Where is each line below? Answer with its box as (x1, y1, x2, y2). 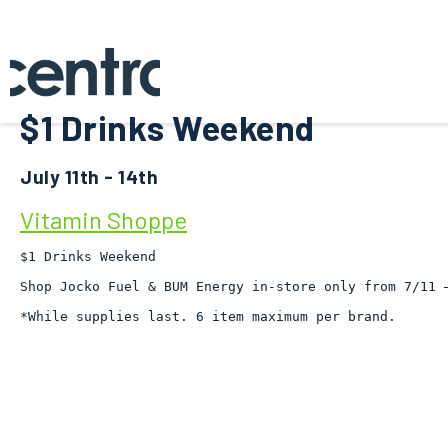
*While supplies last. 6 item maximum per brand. (20, 309, 396, 324)
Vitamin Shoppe (20, 205, 187, 234)
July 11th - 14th (20, 165, 158, 188)
